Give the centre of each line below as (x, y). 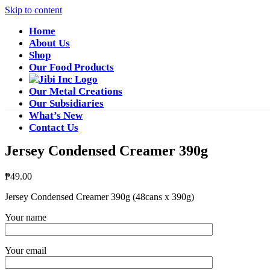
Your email (26, 250)
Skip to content (33, 10)
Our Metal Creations (76, 91)
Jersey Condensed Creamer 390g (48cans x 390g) (99, 196)
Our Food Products (71, 67)
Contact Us (54, 127)
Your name (26, 217)
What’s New (56, 115)
